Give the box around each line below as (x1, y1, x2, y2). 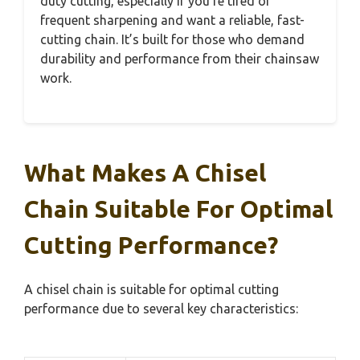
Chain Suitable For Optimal (24, 195, 333, 223)
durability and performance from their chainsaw (40, 51, 319, 67)
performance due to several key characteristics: (24, 301, 298, 317)
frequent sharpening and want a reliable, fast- (40, 13, 305, 28)
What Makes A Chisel (24, 159, 266, 187)
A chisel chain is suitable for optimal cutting (24, 282, 279, 297)
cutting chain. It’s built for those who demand (40, 32, 305, 47)
